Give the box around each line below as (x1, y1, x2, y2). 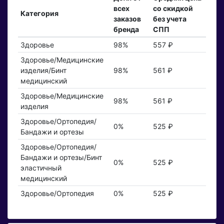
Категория (20, 9, 58, 18)
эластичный (20, 163, 61, 172)
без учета (152, 14, 186, 23)
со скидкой (152, 4, 193, 13)
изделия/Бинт (20, 66, 66, 75)
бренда (113, 25, 139, 34)
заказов (113, 14, 141, 23)
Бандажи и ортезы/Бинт (20, 153, 102, 162)
